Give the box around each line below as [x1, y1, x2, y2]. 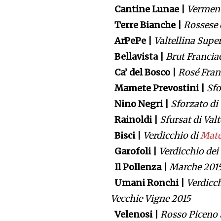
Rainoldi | [110, 114, 160, 126]
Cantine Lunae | [110, 3, 187, 15]
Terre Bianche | [110, 19, 184, 31]
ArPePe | [110, 35, 154, 47]
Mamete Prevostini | [110, 82, 207, 94]
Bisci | [110, 130, 144, 142]
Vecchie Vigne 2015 [110, 193, 191, 205]
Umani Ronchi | [110, 177, 187, 189]
